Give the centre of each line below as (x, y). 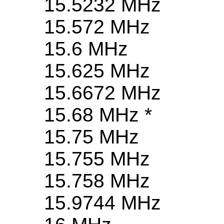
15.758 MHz (97, 181)
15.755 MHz (97, 159)
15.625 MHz (97, 71)
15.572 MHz (97, 27)
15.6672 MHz (102, 93)
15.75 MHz (91, 137)
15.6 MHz (86, 49)
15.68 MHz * (98, 115)
